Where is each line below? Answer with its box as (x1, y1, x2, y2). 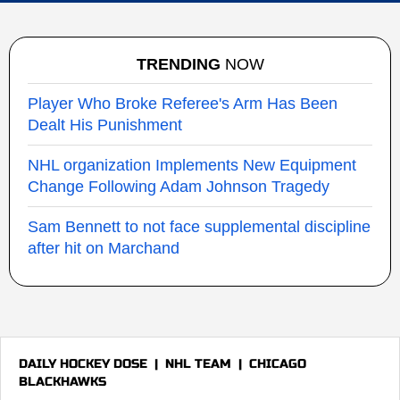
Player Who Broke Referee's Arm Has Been (28, 95, 337, 112)
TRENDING (136, 55, 221, 73)
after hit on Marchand (28, 239, 179, 257)
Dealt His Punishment (28, 116, 182, 134)
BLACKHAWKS (19, 374, 106, 389)
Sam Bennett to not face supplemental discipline (28, 218, 371, 236)
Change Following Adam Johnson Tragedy (28, 178, 329, 196)
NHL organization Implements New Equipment (28, 156, 356, 174)
